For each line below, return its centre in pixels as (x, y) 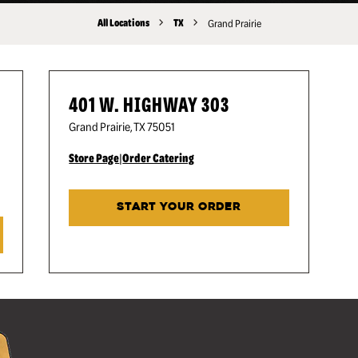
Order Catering (159, 157)
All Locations (123, 22)
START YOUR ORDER (179, 207)
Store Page (94, 157)
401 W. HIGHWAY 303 (149, 103)
